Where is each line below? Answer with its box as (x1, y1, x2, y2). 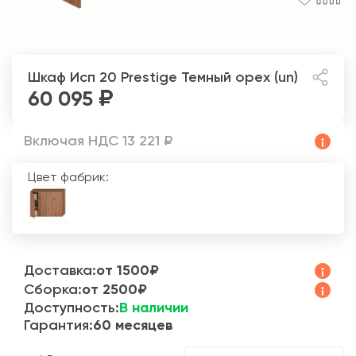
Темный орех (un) (181, 71, 298, 86)
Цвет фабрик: (28, 171, 109, 184)
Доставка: (24, 263, 96, 278)
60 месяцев (93, 318, 173, 333)
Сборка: (24, 282, 82, 297)
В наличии (119, 300, 188, 315)
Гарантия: (24, 318, 93, 333)
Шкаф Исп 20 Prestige (28, 71, 181, 86)
